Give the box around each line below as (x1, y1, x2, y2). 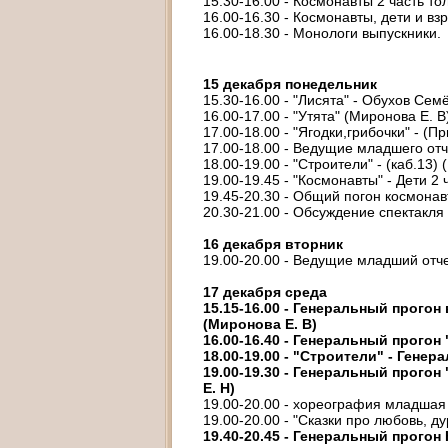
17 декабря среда (203, 284, 327, 300)
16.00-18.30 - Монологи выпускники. (203, 25, 441, 41)
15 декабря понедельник (203, 76, 377, 92)
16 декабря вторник (203, 236, 343, 252)
